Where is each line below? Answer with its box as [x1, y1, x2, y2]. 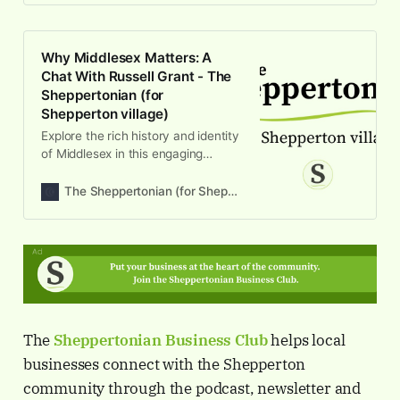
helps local [267, 330, 346, 351]
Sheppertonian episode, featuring [41, 164, 228, 179]
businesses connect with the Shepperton [22, 354, 306, 375]
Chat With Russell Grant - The [41, 68, 232, 86]
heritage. [41, 200, 91, 215]
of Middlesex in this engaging [41, 146, 204, 162]
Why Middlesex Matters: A [41, 49, 212, 67]
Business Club [164, 330, 268, 351]
